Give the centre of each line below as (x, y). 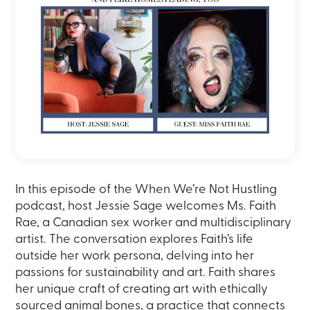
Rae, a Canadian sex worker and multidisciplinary (154, 224)
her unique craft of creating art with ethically (142, 290)
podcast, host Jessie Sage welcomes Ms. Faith (146, 207)
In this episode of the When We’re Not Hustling (146, 190)
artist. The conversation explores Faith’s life (135, 240)
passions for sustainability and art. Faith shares (146, 273)
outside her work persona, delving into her (135, 257)
